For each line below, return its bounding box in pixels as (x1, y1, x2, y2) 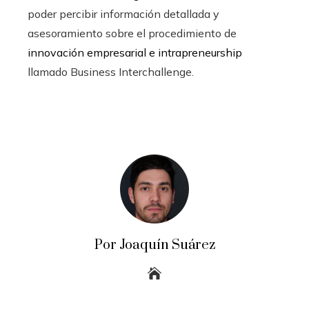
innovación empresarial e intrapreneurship (28, 45, 242, 59)
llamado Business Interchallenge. (28, 64, 194, 79)
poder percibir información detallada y (28, 6, 219, 21)
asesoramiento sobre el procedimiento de (28, 26, 237, 40)
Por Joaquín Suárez (94, 236, 215, 254)
